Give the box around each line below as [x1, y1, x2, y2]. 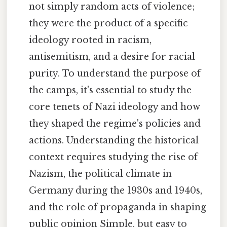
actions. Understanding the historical [29, 135, 199, 146]
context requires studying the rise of [29, 152, 198, 163]
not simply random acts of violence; [29, 1, 196, 13]
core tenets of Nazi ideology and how [29, 101, 201, 113]
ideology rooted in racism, [29, 34, 152, 46]
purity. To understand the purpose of [29, 68, 201, 80]
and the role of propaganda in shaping [29, 202, 207, 213]
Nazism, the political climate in [29, 168, 172, 180]
